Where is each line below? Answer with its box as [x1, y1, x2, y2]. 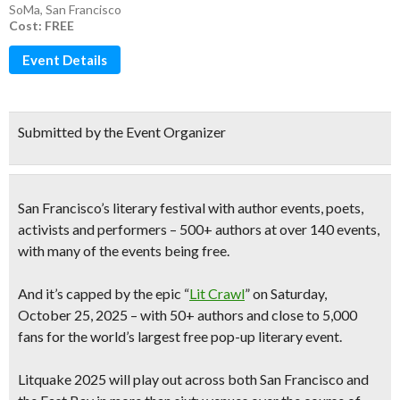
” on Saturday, [245, 285, 327, 302]
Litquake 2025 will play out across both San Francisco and [18, 371, 369, 387]
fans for [18, 328, 68, 345]
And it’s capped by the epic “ [18, 285, 189, 302]
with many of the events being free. [18, 242, 229, 259]
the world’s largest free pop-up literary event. [68, 328, 342, 345]
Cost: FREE [9, 18, 74, 33]
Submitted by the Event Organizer [18, 123, 226, 140]
